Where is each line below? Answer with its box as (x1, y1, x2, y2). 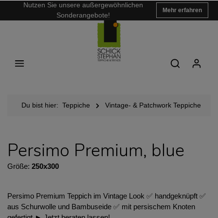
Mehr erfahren (163, 7, 202, 14)
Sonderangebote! (56, 11, 110, 19)
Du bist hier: (21, 101, 58, 109)
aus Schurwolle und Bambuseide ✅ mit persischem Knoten (7, 202, 195, 211)
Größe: (7, 162, 32, 170)
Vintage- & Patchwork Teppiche (105, 101, 201, 109)
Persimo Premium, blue (7, 139, 184, 163)
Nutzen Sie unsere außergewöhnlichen (23, 1, 143, 9)
